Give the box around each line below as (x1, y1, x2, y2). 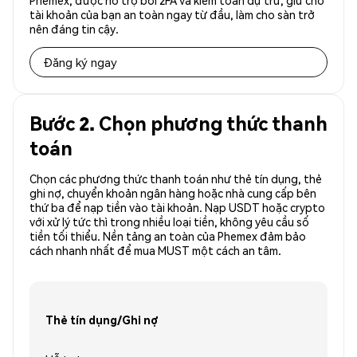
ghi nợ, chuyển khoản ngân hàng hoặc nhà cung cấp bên (29, 186, 316, 201)
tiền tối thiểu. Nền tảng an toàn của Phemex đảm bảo (29, 229, 306, 244)
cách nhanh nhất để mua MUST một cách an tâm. (29, 243, 281, 258)
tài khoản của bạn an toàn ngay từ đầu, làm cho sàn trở (29, 7, 315, 22)
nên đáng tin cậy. (29, 22, 119, 37)
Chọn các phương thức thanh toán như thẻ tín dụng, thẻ (29, 171, 322, 186)
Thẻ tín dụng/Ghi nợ (45, 312, 159, 327)
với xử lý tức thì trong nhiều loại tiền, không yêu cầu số (29, 214, 309, 229)
